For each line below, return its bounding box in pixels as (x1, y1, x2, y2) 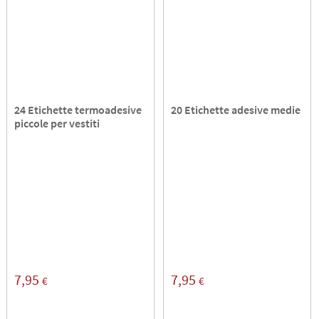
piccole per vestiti (14, 115, 100, 130)
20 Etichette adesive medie (171, 102, 301, 117)
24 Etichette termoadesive (14, 102, 142, 117)
